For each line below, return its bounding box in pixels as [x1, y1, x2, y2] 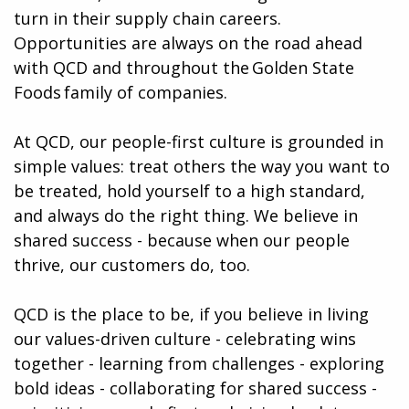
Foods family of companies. [14, 80, 227, 103]
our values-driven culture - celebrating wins [14, 327, 356, 350]
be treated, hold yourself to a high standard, [14, 179, 365, 202]
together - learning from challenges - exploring [14, 351, 384, 374]
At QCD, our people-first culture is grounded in [14, 130, 383, 152]
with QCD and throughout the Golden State [14, 56, 354, 79]
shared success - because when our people [14, 228, 350, 251]
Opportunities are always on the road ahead [14, 31, 362, 54]
